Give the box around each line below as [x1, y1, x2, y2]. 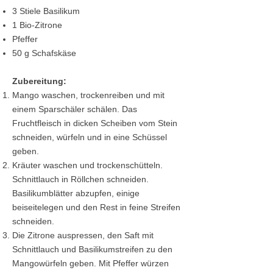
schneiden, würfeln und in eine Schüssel [12, 132, 167, 143]
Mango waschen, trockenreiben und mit [12, 90, 165, 101]
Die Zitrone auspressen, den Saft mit [12, 230, 154, 241]
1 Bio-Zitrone [12, 20, 62, 30]
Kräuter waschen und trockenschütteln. [12, 160, 163, 171]
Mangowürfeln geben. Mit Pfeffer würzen [12, 258, 169, 269]
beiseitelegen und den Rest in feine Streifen [12, 202, 180, 213]
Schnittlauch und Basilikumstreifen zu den [12, 244, 172, 255]
